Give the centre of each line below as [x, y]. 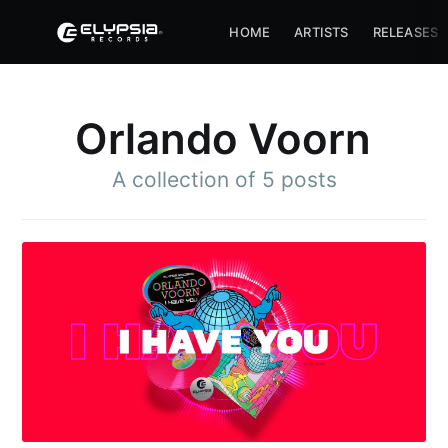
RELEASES [405, 32]
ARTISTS [321, 32]
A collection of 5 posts [224, 179]
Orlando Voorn [223, 138]
